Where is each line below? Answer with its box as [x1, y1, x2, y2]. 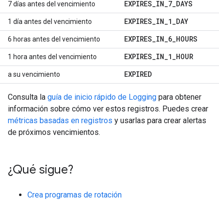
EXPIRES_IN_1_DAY [124, 17, 188, 26]
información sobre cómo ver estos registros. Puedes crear [8, 104, 208, 113]
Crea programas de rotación [27, 190, 122, 199]
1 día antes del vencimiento [8, 18, 92, 25]
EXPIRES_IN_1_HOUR [124, 52, 193, 61]
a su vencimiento [8, 70, 60, 78]
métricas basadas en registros [8, 116, 112, 125]
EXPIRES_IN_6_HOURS [124, 34, 197, 44]
